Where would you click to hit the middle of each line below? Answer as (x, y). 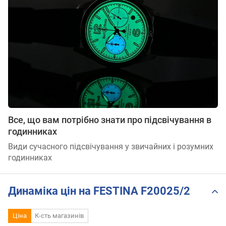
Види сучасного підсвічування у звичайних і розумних (111, 146)
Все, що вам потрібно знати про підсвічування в (110, 120)
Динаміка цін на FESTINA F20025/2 (99, 191)
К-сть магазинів (60, 216)
